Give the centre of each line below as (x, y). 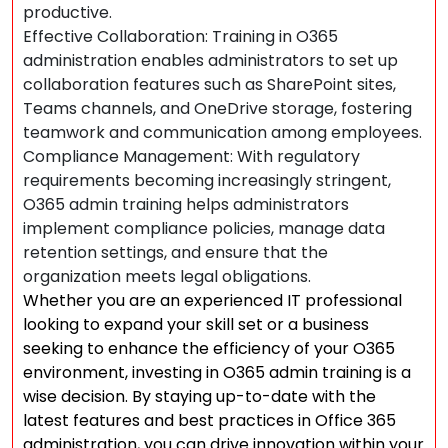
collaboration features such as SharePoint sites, (209, 84)
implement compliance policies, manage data (204, 228)
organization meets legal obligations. (167, 276)
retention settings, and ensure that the (175, 252)
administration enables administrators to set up (210, 60)
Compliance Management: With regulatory (191, 156)
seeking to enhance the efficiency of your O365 (209, 348)
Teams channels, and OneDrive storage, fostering (217, 108)
